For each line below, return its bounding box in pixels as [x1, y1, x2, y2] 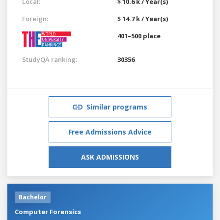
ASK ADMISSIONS [81, 152, 139, 162]
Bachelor [19, 192, 47, 201]
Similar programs [86, 102, 147, 111]
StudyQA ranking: [22, 55, 77, 64]
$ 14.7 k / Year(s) [117, 14, 168, 23]
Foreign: [22, 14, 48, 23]
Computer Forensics [15, 207, 81, 216]
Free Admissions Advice [68, 127, 152, 137]
